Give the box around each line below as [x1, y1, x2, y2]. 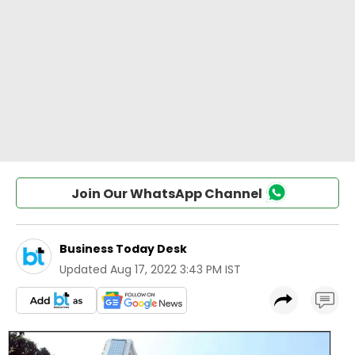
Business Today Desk [59, 241, 187, 257]
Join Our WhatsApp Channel [71, 185, 262, 203]
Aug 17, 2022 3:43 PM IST [110, 261, 241, 277]
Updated [59, 261, 107, 277]
